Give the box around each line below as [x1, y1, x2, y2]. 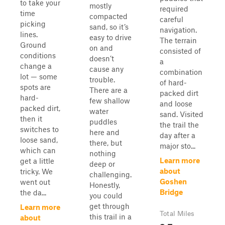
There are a [89, 85, 128, 94]
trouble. [89, 75, 115, 84]
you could [89, 191, 123, 200]
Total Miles [160, 209, 194, 217]
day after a [160, 131, 195, 140]
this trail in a [89, 212, 132, 221]
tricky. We [20, 167, 53, 176]
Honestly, [89, 180, 120, 189]
